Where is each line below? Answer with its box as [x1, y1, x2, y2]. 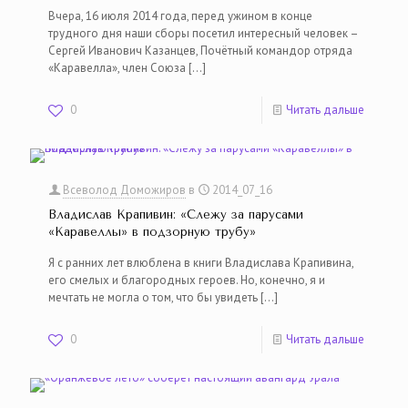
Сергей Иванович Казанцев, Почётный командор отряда [48, 43, 352, 58]
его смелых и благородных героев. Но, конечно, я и [48, 272, 325, 288]
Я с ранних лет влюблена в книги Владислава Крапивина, [48, 255, 353, 270]
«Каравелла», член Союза [48, 60, 186, 76]
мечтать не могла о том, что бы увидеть [48, 290, 258, 305]
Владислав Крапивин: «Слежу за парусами [48, 208, 303, 221]
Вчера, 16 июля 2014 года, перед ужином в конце [48, 8, 312, 24]
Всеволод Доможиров [63, 182, 186, 198]
